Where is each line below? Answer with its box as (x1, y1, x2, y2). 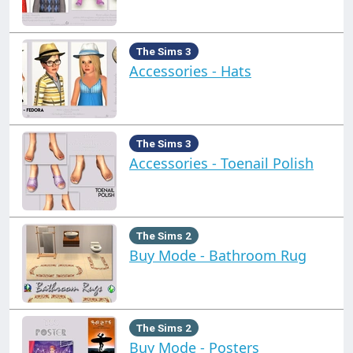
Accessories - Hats (129, 61, 251, 80)
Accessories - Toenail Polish (129, 153, 314, 173)
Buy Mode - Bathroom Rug (129, 245, 307, 265)
